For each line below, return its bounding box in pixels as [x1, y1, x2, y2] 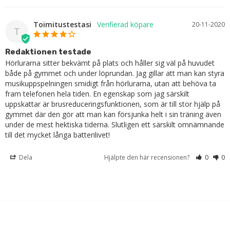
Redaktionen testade [5, 47, 91, 56]
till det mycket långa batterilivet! [5, 129, 110, 140]
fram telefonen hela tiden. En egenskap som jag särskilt [5, 88, 189, 99]
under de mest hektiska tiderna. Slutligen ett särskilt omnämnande [5, 119, 224, 129]
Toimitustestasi [33, 19, 91, 29]
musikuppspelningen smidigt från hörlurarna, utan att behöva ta [5, 78, 216, 88]
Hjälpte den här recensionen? [104, 152, 191, 162]
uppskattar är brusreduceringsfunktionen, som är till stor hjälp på [5, 99, 220, 109]
